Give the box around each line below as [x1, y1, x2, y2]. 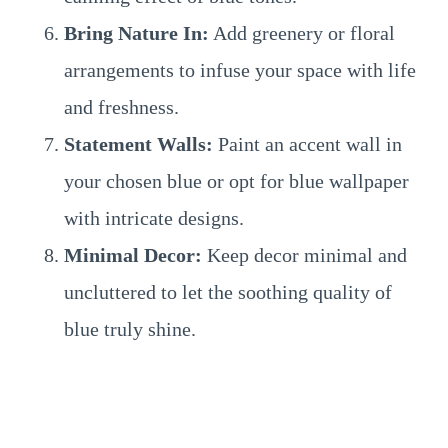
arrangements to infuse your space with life [64, 59, 416, 81]
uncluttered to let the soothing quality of [64, 281, 392, 303]
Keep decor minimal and [202, 244, 407, 266]
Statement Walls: [64, 133, 213, 155]
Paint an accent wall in [213, 133, 402, 155]
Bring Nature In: [64, 22, 209, 44]
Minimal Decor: [64, 244, 202, 266]
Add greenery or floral [209, 22, 395, 44]
